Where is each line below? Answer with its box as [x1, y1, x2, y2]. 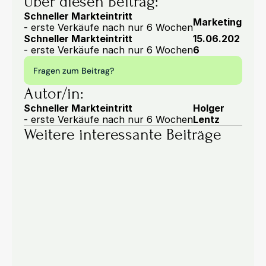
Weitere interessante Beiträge [24, 125, 221, 144]
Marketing [193, 15, 242, 28]
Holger [193, 102, 224, 114]
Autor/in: [24, 84, 84, 103]
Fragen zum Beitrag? [33, 65, 114, 76]
